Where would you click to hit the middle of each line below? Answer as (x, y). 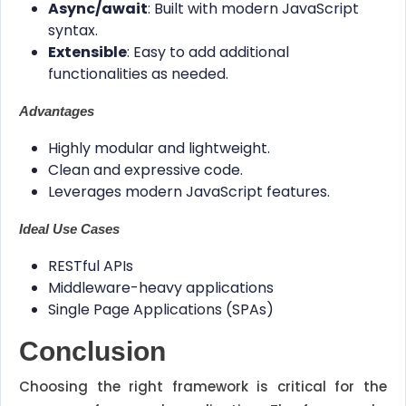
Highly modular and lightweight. (159, 149)
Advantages (57, 111)
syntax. (73, 31)
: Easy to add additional (208, 53)
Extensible (87, 53)
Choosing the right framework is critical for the (203, 387)
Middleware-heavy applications (161, 288)
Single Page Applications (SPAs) (161, 310)
